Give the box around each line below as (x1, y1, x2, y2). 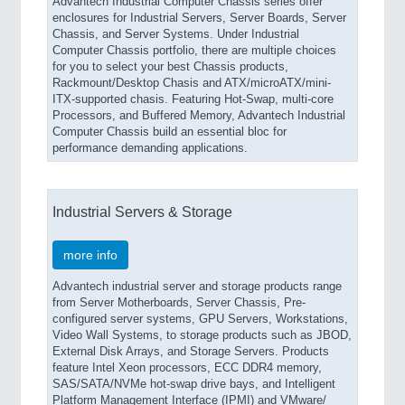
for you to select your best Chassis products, (52, 61, 288, 73)
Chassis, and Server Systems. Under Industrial (52, 28, 299, 41)
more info (63, 248, 118, 262)
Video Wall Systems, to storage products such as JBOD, (52, 329, 352, 342)
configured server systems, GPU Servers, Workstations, (52, 313, 348, 325)
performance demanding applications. (52, 142, 248, 155)
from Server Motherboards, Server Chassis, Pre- (52, 297, 306, 309)
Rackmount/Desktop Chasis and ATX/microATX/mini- (52, 77, 331, 89)
